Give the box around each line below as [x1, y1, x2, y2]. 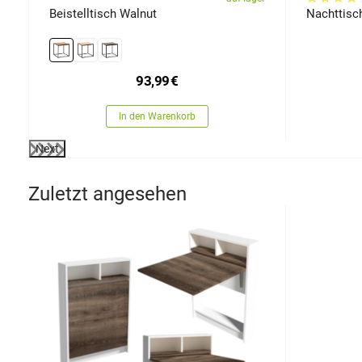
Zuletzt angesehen [28, 183, 187, 205]
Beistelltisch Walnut [49, 6, 157, 21]
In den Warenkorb [119, 111, 196, 122]
